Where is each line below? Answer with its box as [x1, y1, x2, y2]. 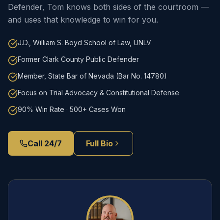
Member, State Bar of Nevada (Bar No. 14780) [18, 72, 167, 80]
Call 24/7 [27, 138, 62, 148]
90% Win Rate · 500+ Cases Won [18, 105, 126, 113]
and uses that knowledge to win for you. [8, 15, 158, 25]
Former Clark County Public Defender [18, 55, 139, 63]
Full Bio [86, 138, 113, 148]
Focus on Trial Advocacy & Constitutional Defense [18, 88, 179, 97]
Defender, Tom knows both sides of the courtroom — [8, 2, 209, 12]
